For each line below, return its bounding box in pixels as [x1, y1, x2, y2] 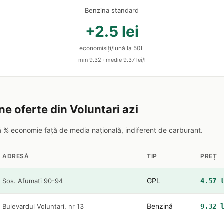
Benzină [147, 202, 173, 210]
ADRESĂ [2, 152, 29, 160]
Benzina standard [85, 6, 139, 14]
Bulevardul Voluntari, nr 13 [2, 202, 84, 210]
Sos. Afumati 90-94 [2, 177, 63, 185]
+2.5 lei [85, 22, 139, 40]
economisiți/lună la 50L [79, 44, 144, 52]
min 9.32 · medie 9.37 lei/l [78, 56, 146, 63]
